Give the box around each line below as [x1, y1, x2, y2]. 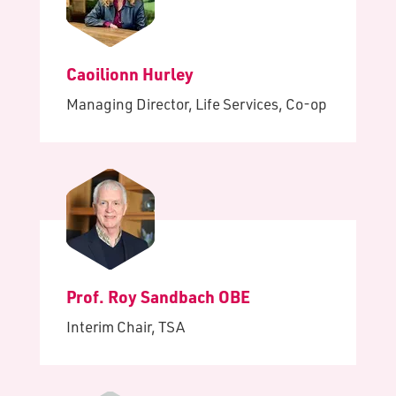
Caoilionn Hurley [66, 63, 194, 85]
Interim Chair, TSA [66, 317, 185, 336]
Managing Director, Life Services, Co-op [66, 95, 327, 113]
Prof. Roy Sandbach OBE [66, 286, 250, 308]
